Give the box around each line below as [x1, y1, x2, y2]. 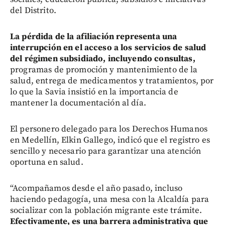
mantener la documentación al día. [10, 97, 146, 108]
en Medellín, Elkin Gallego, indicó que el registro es [10, 134, 210, 146]
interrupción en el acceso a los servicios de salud [10, 42, 206, 53]
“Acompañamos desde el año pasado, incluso [10, 182, 183, 194]
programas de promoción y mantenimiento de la [10, 64, 198, 75]
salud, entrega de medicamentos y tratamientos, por [10, 75, 214, 86]
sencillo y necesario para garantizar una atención [10, 145, 201, 157]
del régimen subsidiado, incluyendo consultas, [10, 53, 195, 64]
